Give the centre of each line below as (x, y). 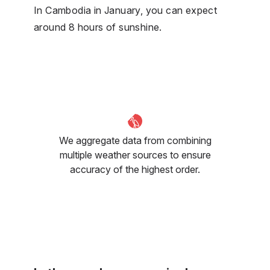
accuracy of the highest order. (135, 169)
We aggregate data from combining (135, 140)
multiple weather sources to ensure (135, 155)
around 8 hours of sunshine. (98, 27)
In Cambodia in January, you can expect (126, 10)
